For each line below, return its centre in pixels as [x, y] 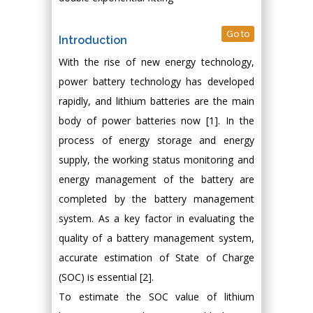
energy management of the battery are [156, 179]
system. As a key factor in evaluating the [156, 218]
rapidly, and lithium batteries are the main [156, 101]
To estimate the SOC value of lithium [156, 297]
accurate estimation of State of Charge [156, 257]
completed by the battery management [156, 199]
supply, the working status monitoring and [156, 160]
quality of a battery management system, [156, 238]
